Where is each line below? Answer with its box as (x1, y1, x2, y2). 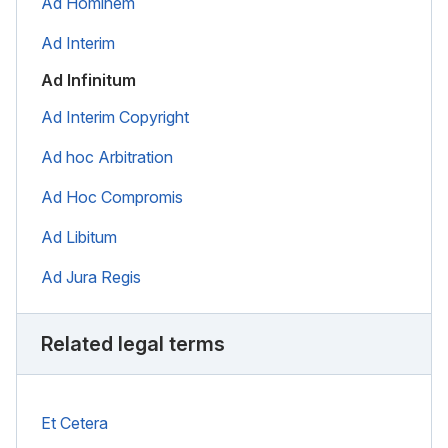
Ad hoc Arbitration (41, 146, 173, 167)
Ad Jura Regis (41, 266, 141, 287)
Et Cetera (41, 412, 108, 433)
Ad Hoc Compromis (41, 186, 183, 207)
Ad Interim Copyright (41, 106, 189, 127)
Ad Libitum (41, 226, 117, 247)
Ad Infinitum (41, 69, 136, 90)
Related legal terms (41, 331, 225, 356)
